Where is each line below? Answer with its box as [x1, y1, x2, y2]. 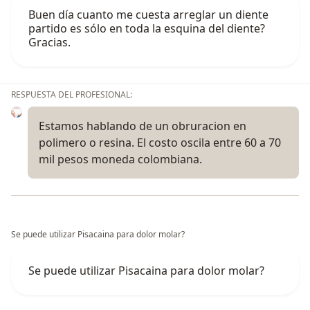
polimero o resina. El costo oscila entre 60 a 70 [39, 135, 281, 151]
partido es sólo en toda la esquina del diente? [28, 21, 265, 37]
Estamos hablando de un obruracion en [39, 118, 246, 134]
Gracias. [28, 35, 71, 51]
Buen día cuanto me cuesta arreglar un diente [28, 7, 268, 23]
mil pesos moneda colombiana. [39, 152, 202, 167]
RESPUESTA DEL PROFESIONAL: [11, 89, 132, 101]
